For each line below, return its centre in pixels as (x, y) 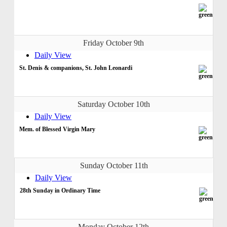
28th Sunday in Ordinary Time (60, 190)
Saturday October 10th (113, 104)
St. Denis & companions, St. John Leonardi (76, 68)
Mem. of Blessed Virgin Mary (57, 129)
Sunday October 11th (114, 165)
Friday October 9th (113, 43)
